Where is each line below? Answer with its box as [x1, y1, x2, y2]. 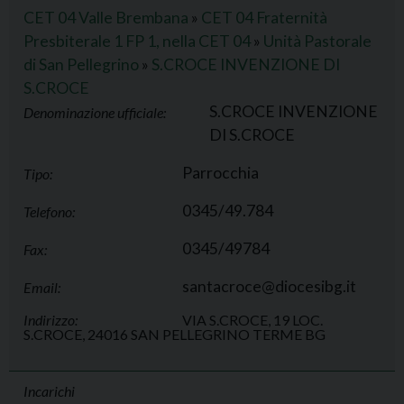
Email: [23, 279, 60, 296]
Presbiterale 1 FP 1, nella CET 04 [23, 32, 251, 50]
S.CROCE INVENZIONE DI [151, 55, 340, 74]
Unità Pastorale [263, 32, 372, 50]
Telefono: [23, 203, 75, 220]
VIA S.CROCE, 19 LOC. [182, 311, 323, 328]
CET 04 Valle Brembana [23, 8, 188, 27]
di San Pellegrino [23, 55, 139, 74]
